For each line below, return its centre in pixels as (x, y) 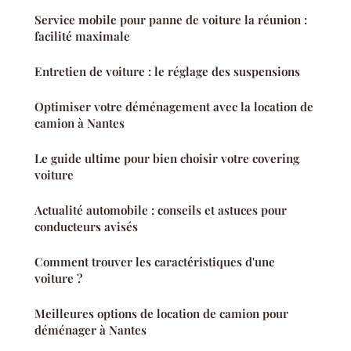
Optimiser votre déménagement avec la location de (174, 107)
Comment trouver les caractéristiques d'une (155, 262)
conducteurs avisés (86, 227)
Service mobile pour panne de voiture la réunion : (171, 20)
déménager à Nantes (90, 330)
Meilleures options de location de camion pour (161, 314)
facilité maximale (82, 36)
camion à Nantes (80, 123)
